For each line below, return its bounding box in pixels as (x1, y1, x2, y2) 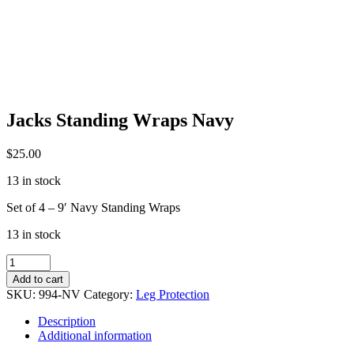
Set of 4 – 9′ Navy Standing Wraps (6, 200, 180, 214)
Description (38, 314, 96, 328)
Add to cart (13, 273, 63, 285)
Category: (84, 287, 136, 301)
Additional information (38, 328, 152, 342)
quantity (6, 310, 46, 324)
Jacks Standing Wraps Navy (6, 109, 234, 130)
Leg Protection (136, 287, 209, 301)
